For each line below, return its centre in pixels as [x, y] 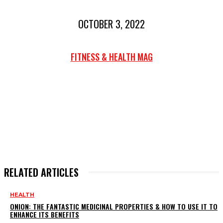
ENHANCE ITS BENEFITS [45, 215]
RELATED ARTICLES [41, 172]
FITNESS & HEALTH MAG [111, 56]
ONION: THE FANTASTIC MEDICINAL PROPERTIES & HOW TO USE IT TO [114, 207]
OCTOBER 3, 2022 [111, 24]
